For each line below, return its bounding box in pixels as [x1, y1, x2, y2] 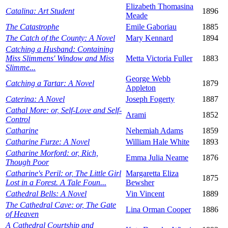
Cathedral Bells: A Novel [6, 189, 87, 198]
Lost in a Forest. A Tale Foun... [6, 178, 106, 187]
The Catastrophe [6, 22, 59, 32]
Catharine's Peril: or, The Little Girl [6, 169, 121, 178]
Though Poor [6, 158, 49, 167]
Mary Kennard [126, 34, 173, 43]
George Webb [126, 74, 170, 83]
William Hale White [126, 137, 189, 147]
